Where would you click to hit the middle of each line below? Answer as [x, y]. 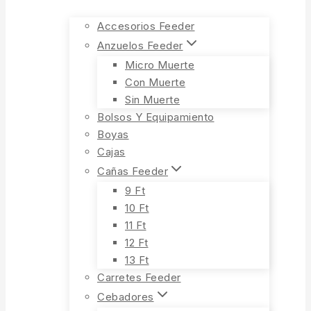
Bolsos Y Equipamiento [156, 117]
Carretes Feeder [139, 277]
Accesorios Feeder [146, 26]
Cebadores [126, 297]
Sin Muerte [152, 100]
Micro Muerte [160, 65]
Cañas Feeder [133, 171]
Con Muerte [155, 82]
